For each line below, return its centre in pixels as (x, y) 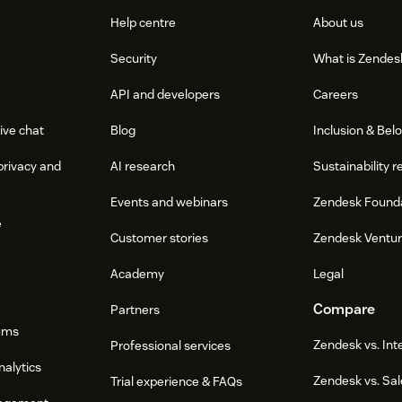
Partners (135, 310)
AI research (143, 166)
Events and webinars (170, 202)
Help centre (144, 23)
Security (134, 59)
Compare (344, 310)
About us (338, 23)
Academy (138, 274)
